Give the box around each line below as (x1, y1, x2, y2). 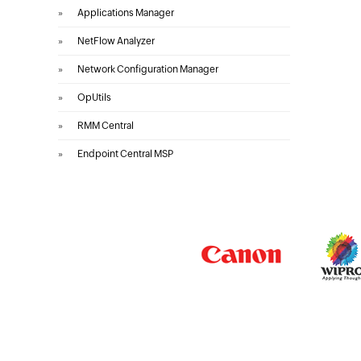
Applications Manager (77, 7, 174, 19)
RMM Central (77, 120, 134, 131)
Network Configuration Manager (77, 64, 218, 75)
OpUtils (77, 92, 111, 103)
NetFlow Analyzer (77, 35, 155, 47)
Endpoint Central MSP (77, 148, 173, 160)
